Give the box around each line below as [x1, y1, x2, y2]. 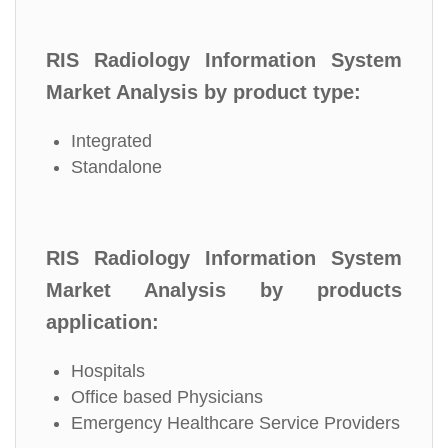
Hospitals [71, 361, 145, 381]
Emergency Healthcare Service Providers [71, 413, 400, 433]
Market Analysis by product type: [46, 81, 361, 103]
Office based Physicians [71, 387, 263, 407]
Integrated [71, 131, 152, 151]
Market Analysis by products [46, 279, 402, 301]
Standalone [71, 157, 162, 177]
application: [46, 311, 159, 333]
